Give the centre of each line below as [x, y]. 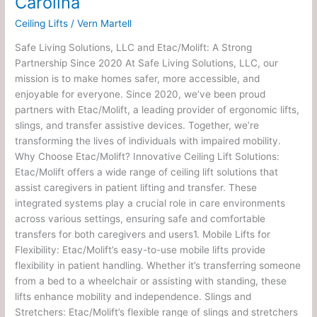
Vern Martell [105, 23]
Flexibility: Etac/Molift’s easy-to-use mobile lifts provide [140, 250]
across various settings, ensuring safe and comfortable [140, 219]
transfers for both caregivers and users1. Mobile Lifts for [143, 235]
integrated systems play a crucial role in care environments [150, 203]
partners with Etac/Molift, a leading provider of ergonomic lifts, [157, 110]
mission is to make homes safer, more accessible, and [138, 79]
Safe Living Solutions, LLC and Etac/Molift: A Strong [134, 48]
